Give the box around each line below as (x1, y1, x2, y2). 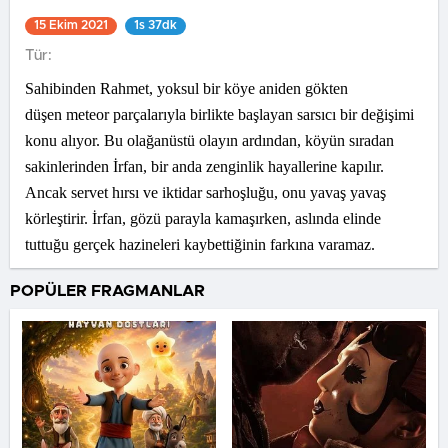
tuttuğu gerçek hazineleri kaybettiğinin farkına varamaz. (25, 236, 375, 253)
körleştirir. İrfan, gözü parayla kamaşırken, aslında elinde (25, 210, 381, 227)
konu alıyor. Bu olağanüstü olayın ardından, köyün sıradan (25, 132, 394, 149)
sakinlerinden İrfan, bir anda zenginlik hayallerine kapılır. (25, 158, 384, 175)
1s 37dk (134, 19, 177, 31)
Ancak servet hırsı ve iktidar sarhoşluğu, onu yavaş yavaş (25, 184, 386, 201)
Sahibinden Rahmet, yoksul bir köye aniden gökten (25, 80, 348, 97)
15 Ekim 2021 (34, 19, 108, 31)
